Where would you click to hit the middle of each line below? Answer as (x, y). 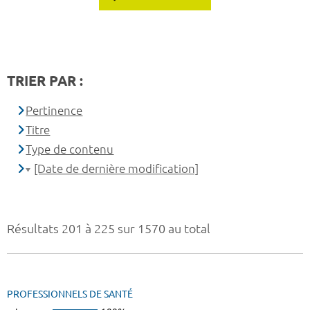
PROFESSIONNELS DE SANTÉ (70, 294)
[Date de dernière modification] (117, 169)
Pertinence (54, 111)
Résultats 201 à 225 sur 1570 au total (109, 229)
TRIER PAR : (45, 81)
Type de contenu (70, 149)
